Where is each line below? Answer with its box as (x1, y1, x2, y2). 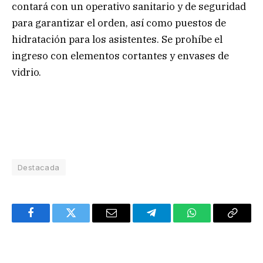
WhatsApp (191, 216, 237, 227)
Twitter (70, 216, 101, 227)
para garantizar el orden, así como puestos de (12, 16, 226, 29)
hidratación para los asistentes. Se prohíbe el (12, 32, 222, 46)
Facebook (29, 216, 71, 227)
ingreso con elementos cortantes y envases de (12, 49, 229, 62)
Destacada (18, 162, 60, 172)
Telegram (150, 216, 191, 227)
